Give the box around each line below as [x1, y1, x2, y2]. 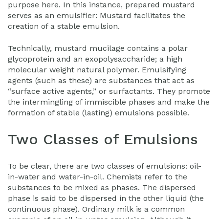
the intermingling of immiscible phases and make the [8, 97, 210, 107]
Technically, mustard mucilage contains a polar [8, 43, 188, 53]
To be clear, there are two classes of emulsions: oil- [8, 161, 201, 171]
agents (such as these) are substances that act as [8, 75, 195, 85]
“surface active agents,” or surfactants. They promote [8, 86, 210, 96]
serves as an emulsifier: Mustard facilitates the [8, 11, 185, 21]
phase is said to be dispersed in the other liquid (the [8, 193, 204, 203]
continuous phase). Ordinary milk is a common [8, 204, 185, 214]
